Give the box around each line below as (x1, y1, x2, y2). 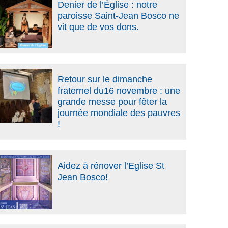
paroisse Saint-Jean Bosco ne (57, 10, 179, 21)
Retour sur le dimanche (57, 74, 152, 84)
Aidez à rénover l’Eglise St (57, 160, 164, 171)
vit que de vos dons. (57, 21, 139, 32)
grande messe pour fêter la (57, 96, 167, 107)
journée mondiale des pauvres (57, 107, 180, 118)
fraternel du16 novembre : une (57, 85, 180, 96)
